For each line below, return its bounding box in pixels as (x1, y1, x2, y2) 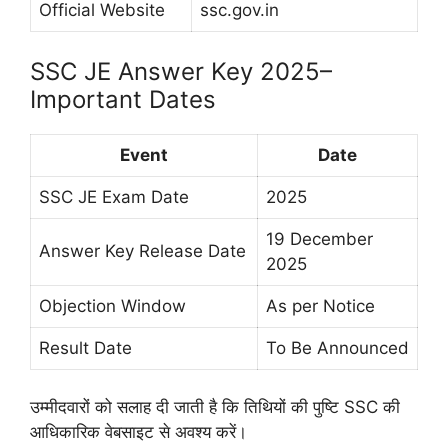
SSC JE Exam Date (39, 186, 189, 207)
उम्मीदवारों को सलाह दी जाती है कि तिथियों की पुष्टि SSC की (30, 397, 400, 418)
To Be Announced (266, 337, 409, 358)
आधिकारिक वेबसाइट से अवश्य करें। (30, 422, 247, 443)
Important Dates (30, 84, 216, 114)
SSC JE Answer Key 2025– (30, 56, 332, 86)
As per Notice (266, 295, 375, 316)
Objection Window (39, 295, 186, 316)
